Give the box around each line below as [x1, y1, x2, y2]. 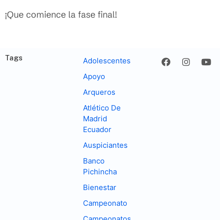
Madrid [83, 114, 108, 124]
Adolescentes [83, 56, 131, 66]
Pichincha [83, 167, 117, 177]
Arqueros [83, 87, 116, 97]
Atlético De [83, 103, 121, 113]
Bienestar [83, 183, 117, 192]
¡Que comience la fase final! [5, 8, 117, 20]
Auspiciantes [83, 140, 128, 150]
